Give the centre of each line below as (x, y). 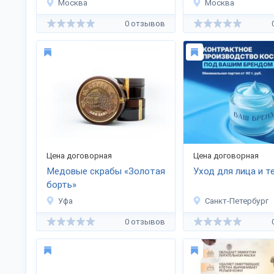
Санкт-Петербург (237, 201)
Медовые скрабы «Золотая (106, 171)
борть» (61, 185)
